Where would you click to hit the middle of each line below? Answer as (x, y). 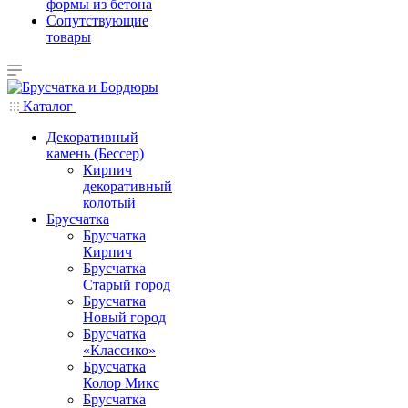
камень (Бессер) (95, 153)
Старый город (127, 285)
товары (69, 37)
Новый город (124, 317)
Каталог (48, 106)
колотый (109, 203)
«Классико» (119, 350)
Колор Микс (121, 383)
